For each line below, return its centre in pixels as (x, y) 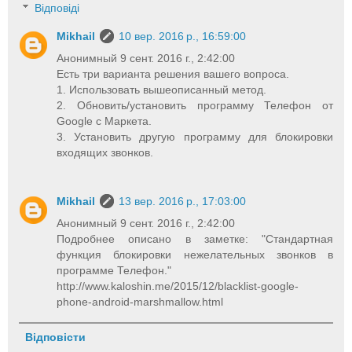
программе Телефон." (114, 270)
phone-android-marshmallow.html (140, 301)
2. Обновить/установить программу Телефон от (195, 105)
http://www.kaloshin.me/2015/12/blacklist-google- (178, 286)
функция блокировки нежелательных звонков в (195, 254)
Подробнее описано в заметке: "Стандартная (195, 238)
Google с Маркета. (104, 121)
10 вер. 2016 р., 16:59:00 (183, 36)
